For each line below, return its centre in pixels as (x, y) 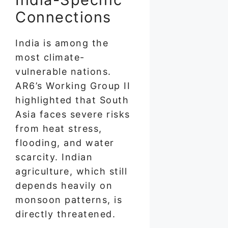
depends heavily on (64, 185)
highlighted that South (72, 100)
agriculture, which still (71, 171)
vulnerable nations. (63, 71)
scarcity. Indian (54, 157)
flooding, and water (65, 142)
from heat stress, (59, 128)
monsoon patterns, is (69, 199)
